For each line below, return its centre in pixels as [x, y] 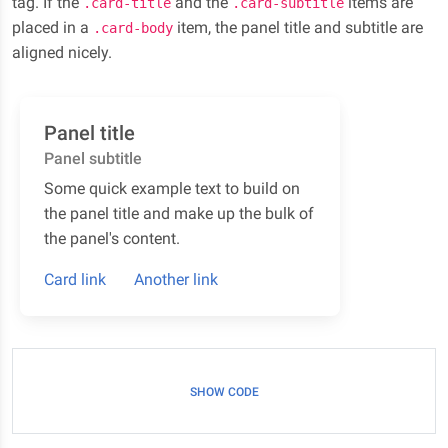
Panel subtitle [93, 158]
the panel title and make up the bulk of [179, 213]
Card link [75, 279]
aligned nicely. [62, 52]
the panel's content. [112, 238]
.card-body [133, 28]
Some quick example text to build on [172, 188]
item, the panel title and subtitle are [298, 27]
